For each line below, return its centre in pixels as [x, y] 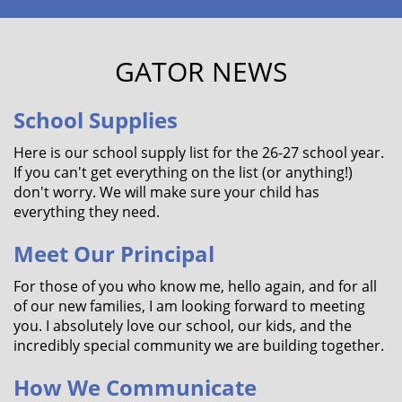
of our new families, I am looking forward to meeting [189, 306]
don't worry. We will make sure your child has [166, 192]
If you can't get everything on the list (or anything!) [183, 172]
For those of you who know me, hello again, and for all [195, 286]
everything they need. [87, 211]
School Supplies [96, 119]
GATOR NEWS [201, 71]
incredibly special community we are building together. [199, 345]
